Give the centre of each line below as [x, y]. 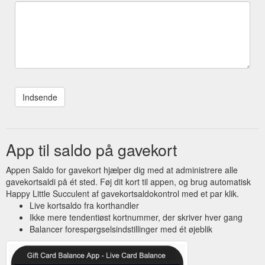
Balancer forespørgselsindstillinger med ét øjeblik [121, 229]
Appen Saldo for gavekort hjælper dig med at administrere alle [122, 169]
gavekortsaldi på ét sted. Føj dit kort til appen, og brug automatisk [128, 181]
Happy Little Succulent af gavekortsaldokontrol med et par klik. [122, 193]
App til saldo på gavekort [91, 149]
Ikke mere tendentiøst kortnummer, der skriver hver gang [136, 217]
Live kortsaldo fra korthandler [84, 205]
